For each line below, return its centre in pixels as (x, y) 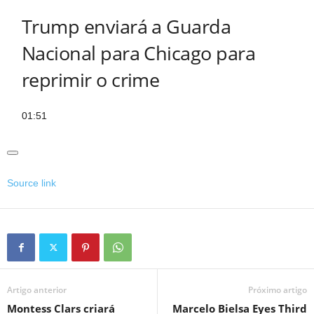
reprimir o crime (91, 80)
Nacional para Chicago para (138, 53)
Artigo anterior (37, 290)
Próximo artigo (278, 290)
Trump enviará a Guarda (127, 27)
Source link (32, 183)
